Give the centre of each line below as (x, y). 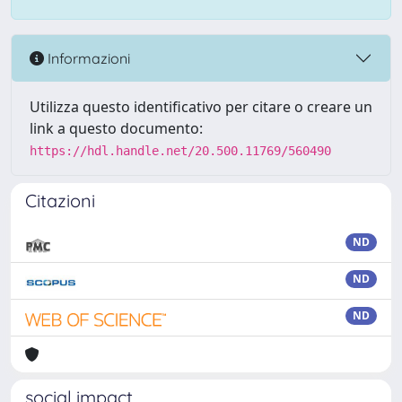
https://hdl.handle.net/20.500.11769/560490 (180, 151)
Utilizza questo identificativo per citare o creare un (201, 107)
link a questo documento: (116, 128)
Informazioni (87, 58)
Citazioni (60, 201)
